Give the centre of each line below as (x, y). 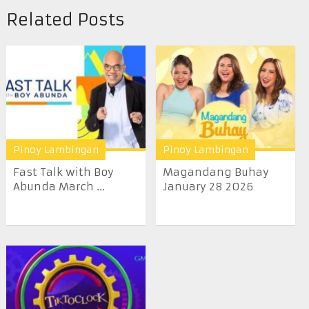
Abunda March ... (59, 187)
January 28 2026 (208, 187)
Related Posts (65, 20)
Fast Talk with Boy (63, 172)
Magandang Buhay (216, 172)
